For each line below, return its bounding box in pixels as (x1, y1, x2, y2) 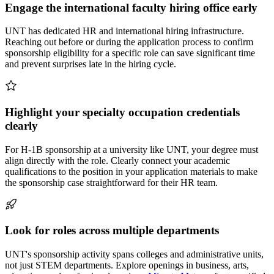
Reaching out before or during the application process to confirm (5, 37, 253, 48)
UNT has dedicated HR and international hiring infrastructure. (5, 26, 244, 37)
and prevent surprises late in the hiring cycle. (5, 59, 176, 70)
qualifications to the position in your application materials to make (5, 166, 257, 177)
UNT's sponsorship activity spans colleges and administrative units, (5, 249, 264, 260)
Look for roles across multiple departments (5, 224, 219, 237)
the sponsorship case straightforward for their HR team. (5, 177, 218, 188)
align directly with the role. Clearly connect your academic (5, 155, 230, 166)
